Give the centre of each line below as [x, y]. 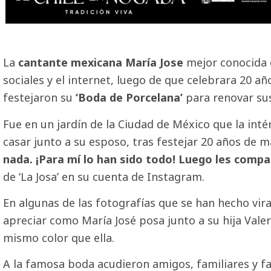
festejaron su [39, 98]
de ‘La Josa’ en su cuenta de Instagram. [104, 176]
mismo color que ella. [59, 238]
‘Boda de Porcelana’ [131, 98]
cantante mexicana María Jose [101, 63]
